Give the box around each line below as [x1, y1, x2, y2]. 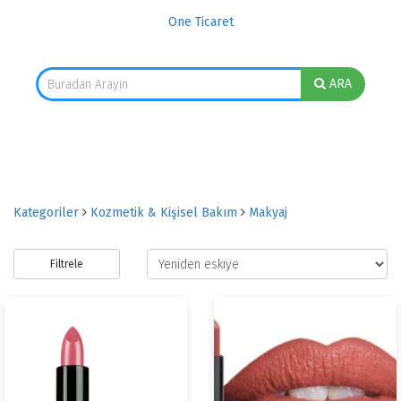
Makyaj [249, 205, 287, 220]
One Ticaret [167, 14, 234, 30]
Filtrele [50, 258, 84, 270]
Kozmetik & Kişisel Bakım [90, 205, 237, 220]
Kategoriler [13, 205, 79, 220]
